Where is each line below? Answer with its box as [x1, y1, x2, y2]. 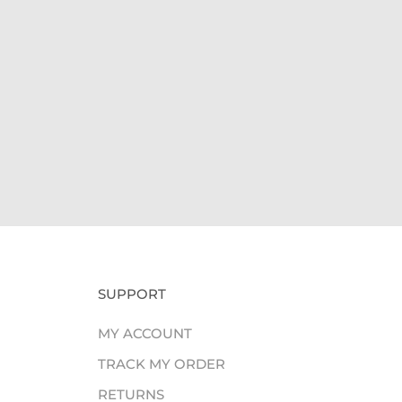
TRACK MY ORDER [97, 354, 225, 372]
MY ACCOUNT [97, 324, 192, 342]
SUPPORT [97, 284, 166, 302]
